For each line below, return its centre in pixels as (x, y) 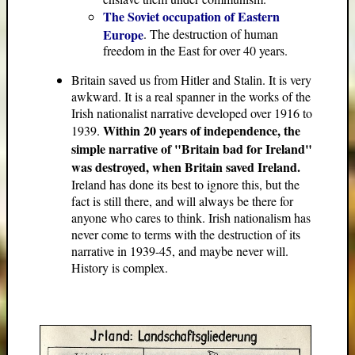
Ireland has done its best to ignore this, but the (185, 184)
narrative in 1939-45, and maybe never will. (180, 251)
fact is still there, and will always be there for (182, 201)
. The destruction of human (211, 34)
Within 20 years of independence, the (202, 130)
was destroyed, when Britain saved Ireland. (186, 167)
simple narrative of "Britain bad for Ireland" (192, 149)
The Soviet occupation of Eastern (191, 16)
